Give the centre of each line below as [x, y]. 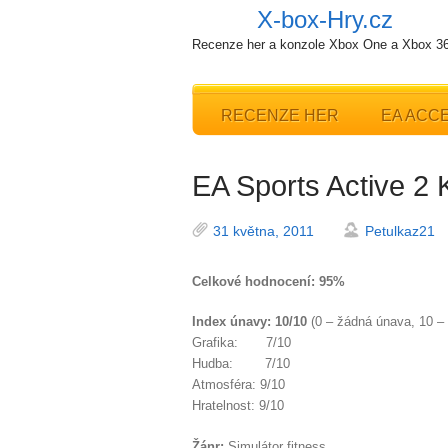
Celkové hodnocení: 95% [268, 281]
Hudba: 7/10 [241, 363]
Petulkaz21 [400, 231]
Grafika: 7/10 [241, 342]
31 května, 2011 [263, 231]
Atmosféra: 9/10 [238, 384]
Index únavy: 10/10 [251, 321]
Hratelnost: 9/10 [238, 405]
